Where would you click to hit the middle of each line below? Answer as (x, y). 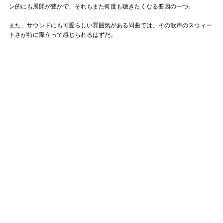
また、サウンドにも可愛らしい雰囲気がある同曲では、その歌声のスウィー (111, 25)
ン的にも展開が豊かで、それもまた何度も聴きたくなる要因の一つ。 (102, 6)
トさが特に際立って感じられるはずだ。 (63, 35)
